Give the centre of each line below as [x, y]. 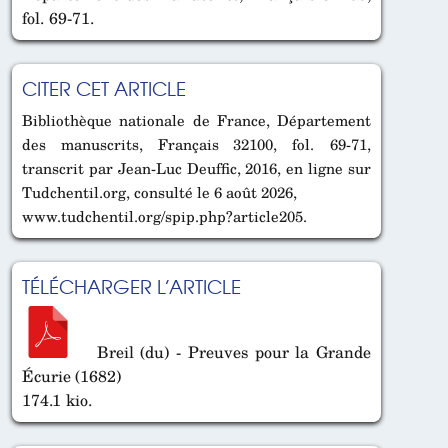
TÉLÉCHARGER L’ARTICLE [131, 286]
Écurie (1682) [71, 375]
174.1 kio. [57, 399]
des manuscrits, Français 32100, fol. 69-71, [196, 144]
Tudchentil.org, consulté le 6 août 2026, [159, 192]
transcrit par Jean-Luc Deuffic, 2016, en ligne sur [196, 168]
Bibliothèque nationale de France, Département [196, 120]
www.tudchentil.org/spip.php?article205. [164, 216]
